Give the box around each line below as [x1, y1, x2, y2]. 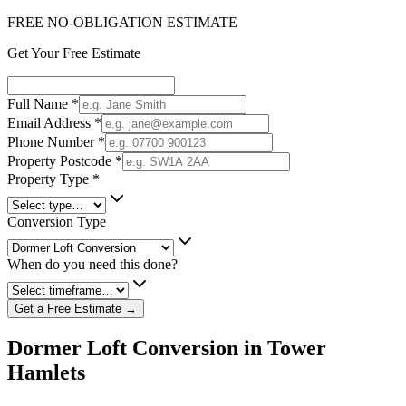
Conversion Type [7, 213, 106, 229]
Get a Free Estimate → [14, 301, 137, 315]
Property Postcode [7, 152, 111, 169]
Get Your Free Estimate [7, 44, 140, 61]
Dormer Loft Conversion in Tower [7, 335, 326, 360]
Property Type [7, 170, 89, 187]
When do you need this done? [7, 256, 178, 272]
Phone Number [7, 133, 94, 150]
